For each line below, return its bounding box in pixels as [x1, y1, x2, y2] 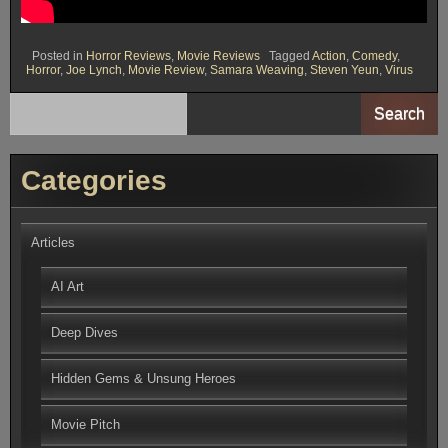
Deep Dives [51, 324, 118, 340]
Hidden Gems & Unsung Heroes [51, 370, 236, 386]
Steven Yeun [310, 62, 379, 77]
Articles [31, 234, 75, 250]
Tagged [269, 48, 312, 63]
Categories [21, 164, 167, 196]
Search [374, 104, 425, 122]
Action [312, 48, 346, 63]
